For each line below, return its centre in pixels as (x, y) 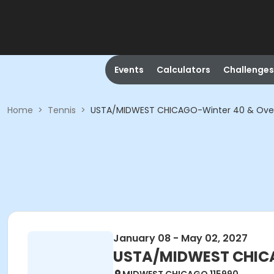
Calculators (183, 70)
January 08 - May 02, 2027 (180, 238)
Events (129, 70)
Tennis (62, 110)
